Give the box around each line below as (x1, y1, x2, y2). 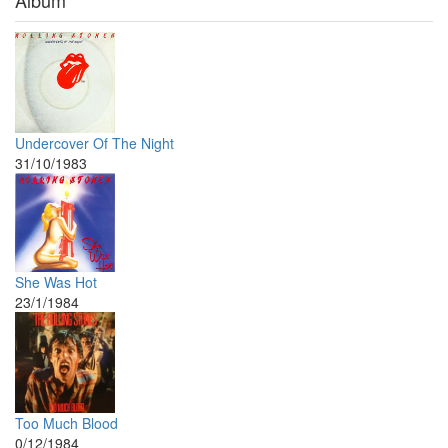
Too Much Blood (15, 412, 118, 433)
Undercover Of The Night (15, 132, 174, 153)
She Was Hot (15, 271, 97, 292)
